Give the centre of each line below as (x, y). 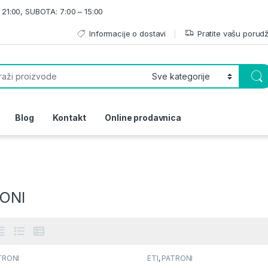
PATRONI (177, 258)
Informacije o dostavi (128, 33)
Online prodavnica (143, 117)
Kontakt (69, 117)
